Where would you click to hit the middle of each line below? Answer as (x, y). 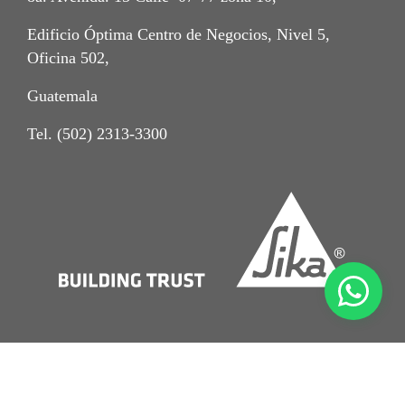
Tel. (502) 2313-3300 (97, 134)
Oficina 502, (71, 58)
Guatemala (62, 96)
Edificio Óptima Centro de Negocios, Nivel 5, (179, 35)
